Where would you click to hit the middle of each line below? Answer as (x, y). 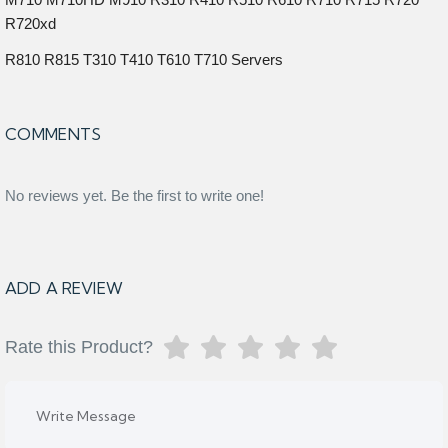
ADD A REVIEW (64, 288)
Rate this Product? (79, 347)
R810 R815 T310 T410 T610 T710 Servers (144, 59)
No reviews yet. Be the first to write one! (134, 195)
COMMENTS (53, 134)
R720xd (30, 23)
